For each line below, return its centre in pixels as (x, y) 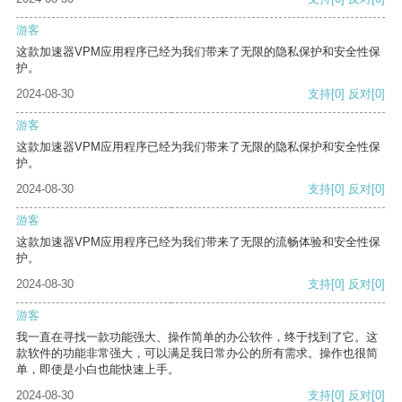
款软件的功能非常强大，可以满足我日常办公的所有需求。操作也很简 (197, 354)
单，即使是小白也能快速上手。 (98, 370)
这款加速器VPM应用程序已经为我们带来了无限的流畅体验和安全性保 (198, 242)
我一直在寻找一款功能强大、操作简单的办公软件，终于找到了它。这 (197, 337)
